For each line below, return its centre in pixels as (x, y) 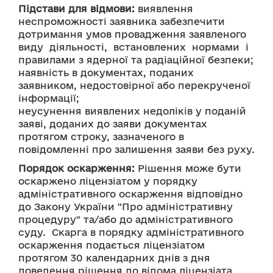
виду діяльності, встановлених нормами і (133, 47)
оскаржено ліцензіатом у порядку (108, 181)
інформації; (49, 98)
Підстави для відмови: (76, 9)
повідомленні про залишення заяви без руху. (136, 149)
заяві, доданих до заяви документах (113, 124)
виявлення (164, 9)
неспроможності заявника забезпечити (122, 21)
